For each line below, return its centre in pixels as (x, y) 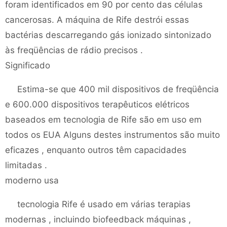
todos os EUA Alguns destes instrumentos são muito (112, 135)
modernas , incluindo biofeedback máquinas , (98, 219)
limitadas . (26, 165)
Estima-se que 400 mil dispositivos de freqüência (118, 89)
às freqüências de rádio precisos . (74, 50)
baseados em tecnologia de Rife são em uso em (103, 120)
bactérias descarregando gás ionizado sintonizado (108, 35)
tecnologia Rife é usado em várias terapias (104, 204)
